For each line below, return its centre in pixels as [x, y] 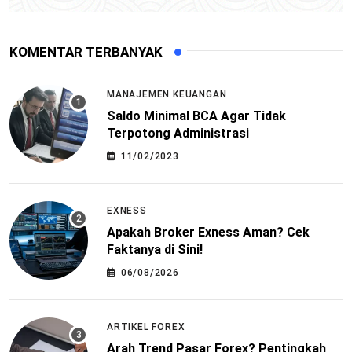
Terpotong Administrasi [178, 134]
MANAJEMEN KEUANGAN [167, 95]
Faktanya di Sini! [155, 250]
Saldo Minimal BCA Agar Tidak [196, 116]
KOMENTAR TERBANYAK [86, 51]
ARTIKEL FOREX [146, 327]
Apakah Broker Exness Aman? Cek [208, 233]
